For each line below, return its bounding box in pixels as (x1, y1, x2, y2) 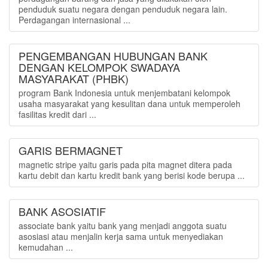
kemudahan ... (19, 241, 73, 253)
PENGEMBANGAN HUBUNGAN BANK (19, 48, 208, 63)
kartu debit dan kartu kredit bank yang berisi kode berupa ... (19, 169, 245, 181)
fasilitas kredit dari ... (19, 108, 96, 120)
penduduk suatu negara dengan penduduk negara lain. (19, 3, 227, 15)
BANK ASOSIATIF (19, 203, 106, 219)
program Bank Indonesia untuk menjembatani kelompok (19, 87, 230, 99)
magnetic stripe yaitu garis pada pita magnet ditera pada (19, 159, 232, 170)
